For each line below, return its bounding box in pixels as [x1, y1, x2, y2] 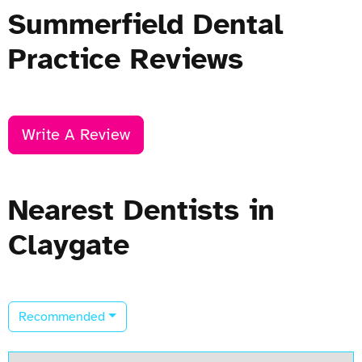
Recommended [19, 308, 105, 325]
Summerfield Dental [8, 6, 283, 42]
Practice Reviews [8, 40, 243, 77]
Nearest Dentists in [8, 192, 275, 228]
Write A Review [22, 124, 130, 145]
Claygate [8, 226, 129, 263]
